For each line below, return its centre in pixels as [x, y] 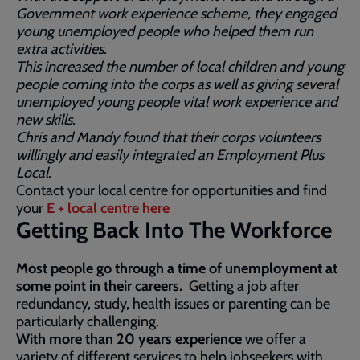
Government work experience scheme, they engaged [176, 14]
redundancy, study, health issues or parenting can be [173, 304]
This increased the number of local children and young [180, 67]
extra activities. [61, 49]
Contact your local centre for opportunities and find [172, 190]
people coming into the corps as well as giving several [177, 84]
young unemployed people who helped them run [165, 31]
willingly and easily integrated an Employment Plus [170, 155]
